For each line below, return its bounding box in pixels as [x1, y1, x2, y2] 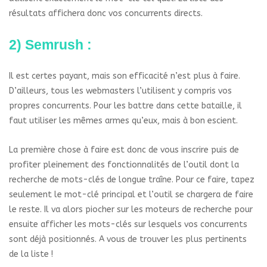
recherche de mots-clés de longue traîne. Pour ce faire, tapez [9, 175, 254, 185]
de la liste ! [9, 249, 53, 260]
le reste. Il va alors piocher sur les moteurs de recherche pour [9, 204, 253, 215]
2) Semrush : [9, 37, 92, 53]
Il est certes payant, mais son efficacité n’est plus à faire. [9, 71, 240, 82]
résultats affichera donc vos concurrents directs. [9, 8, 203, 19]
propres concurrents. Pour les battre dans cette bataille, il [9, 101, 242, 111]
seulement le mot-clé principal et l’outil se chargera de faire [9, 190, 253, 200]
